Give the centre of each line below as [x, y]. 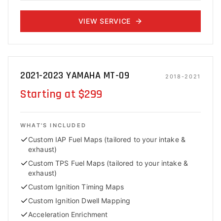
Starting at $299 [61, 94]
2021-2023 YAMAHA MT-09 [75, 75]
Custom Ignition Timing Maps [76, 187]
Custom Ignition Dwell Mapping [79, 201]
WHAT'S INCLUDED [53, 125]
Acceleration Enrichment [68, 214]
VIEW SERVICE [105, 21]
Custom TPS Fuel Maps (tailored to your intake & [108, 163]
